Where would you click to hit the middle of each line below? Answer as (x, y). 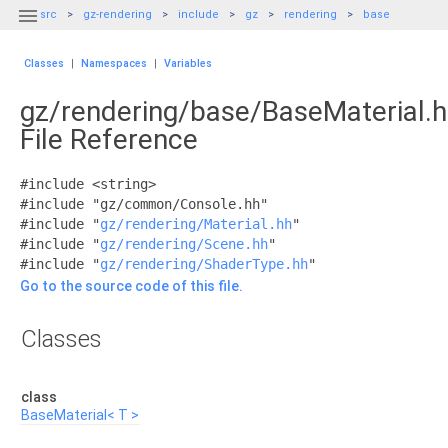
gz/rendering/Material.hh (196, 224)
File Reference (109, 139)
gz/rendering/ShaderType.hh (204, 264)
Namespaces (114, 63)
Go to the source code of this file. (131, 286)
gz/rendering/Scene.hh (184, 244)
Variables (188, 63)
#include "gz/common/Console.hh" (144, 204)
